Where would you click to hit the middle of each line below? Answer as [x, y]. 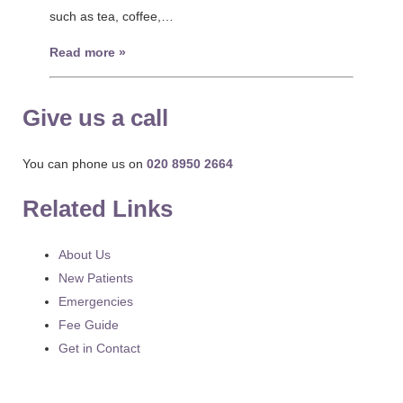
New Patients [96, 278]
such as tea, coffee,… [111, 16]
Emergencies [96, 301]
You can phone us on [85, 164]
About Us [85, 255]
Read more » [87, 52]
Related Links [98, 209]
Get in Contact [99, 348]
